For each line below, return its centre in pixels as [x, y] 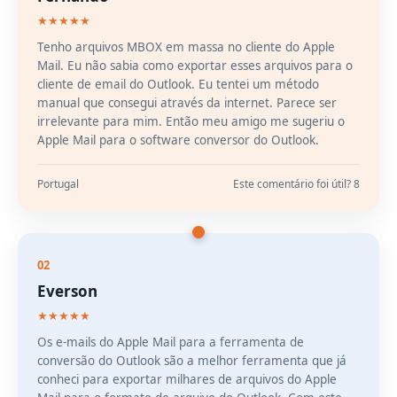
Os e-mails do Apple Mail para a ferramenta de [171, 342]
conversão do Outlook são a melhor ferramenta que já [192, 361]
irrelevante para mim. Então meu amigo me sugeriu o [191, 121]
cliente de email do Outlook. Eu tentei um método [178, 84]
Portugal [58, 184]
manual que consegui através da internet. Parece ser [187, 103]
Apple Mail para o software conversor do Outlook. [178, 140]
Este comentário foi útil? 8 [296, 184]
